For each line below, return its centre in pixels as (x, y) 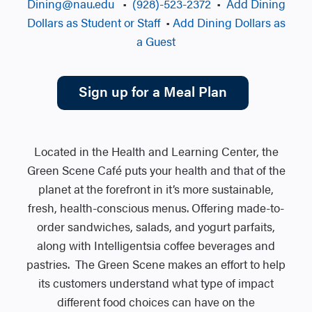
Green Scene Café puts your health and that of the (156, 170)
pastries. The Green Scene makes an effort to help (156, 264)
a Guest (156, 41)
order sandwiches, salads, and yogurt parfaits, (156, 226)
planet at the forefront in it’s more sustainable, (156, 189)
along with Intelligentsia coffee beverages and (156, 245)
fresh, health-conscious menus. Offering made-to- (156, 208)
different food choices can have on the (156, 302)
